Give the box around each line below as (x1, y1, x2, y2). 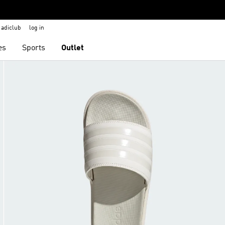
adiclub (1, 25, 21, 31)
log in (29, 25, 44, 31)
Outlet (61, 44, 84, 52)
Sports (22, 44, 46, 52)
